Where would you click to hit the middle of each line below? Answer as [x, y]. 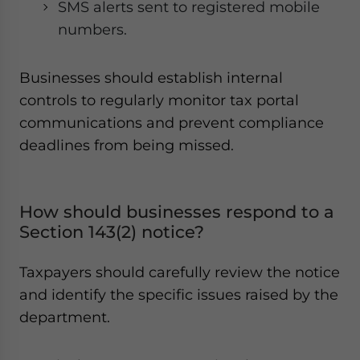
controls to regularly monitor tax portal [159, 100]
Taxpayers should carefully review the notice [180, 272]
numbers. [92, 29]
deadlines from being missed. [127, 145]
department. [65, 317]
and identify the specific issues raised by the [179, 295]
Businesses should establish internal [151, 78]
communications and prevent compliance [172, 123]
